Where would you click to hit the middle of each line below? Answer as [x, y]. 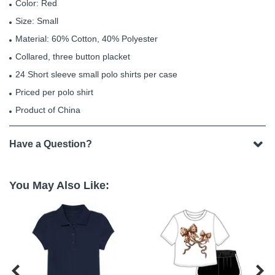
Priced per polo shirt [54, 92]
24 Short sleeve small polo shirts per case [96, 74]
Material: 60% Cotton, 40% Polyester [87, 39]
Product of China [48, 110]
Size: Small [37, 21]
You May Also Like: [59, 185]
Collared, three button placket [73, 56]
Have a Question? [51, 144]
